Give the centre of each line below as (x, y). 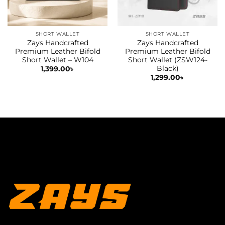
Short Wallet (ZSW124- (167, 60)
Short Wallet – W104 (58, 60)
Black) (167, 68)
